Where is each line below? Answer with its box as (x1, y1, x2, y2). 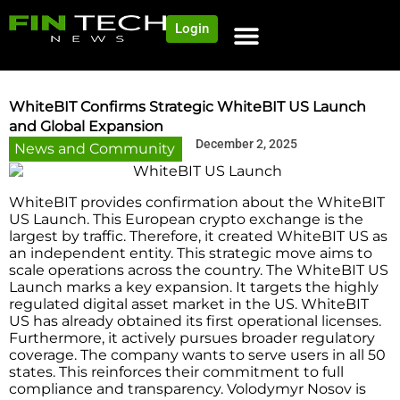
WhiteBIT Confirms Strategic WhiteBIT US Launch (9, 98, 366, 115)
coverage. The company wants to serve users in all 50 (9, 346, 386, 364)
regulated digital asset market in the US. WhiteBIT (9, 296, 369, 313)
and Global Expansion (9, 118, 163, 135)
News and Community (14, 140, 175, 157)
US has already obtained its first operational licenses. (9, 312, 381, 330)
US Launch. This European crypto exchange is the (9, 211, 363, 229)
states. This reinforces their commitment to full (9, 363, 344, 381)
